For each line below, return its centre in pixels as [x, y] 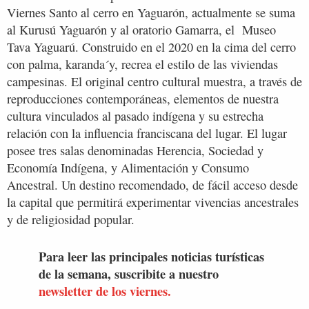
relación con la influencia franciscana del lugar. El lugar [147, 133]
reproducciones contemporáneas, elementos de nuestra [143, 99]
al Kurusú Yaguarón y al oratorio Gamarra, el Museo [141, 30]
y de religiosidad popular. [71, 219]
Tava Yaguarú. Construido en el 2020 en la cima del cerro [151, 47]
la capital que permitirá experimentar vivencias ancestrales [153, 202]
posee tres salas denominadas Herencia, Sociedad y [135, 150]
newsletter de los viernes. [105, 290]
